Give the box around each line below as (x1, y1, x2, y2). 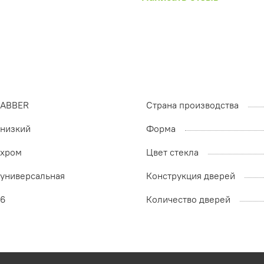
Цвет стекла (146, 146, 199, 159)
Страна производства (146, 99, 239, 111)
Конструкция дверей (146, 170, 235, 182)
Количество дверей (146, 193, 230, 206)
